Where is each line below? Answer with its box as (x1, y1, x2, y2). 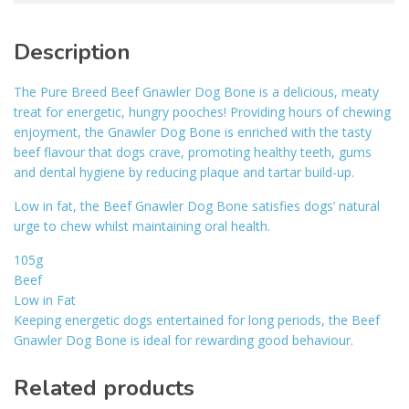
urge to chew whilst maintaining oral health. (14, 217, 270, 236)
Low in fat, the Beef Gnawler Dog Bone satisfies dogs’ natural (14, 197, 380, 215)
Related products (14, 373, 194, 404)
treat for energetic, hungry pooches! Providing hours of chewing (14, 103, 391, 121)
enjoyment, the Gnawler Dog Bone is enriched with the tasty (14, 123, 372, 142)
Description (14, 37, 131, 68)
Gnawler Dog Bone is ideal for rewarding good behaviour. (14, 331, 353, 350)
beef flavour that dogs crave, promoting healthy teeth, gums (14, 143, 372, 162)
